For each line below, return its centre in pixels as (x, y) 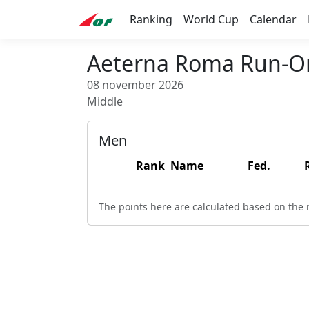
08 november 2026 (135, 85)
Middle (105, 101)
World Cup (211, 19)
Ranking (151, 19)
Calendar (273, 19)
